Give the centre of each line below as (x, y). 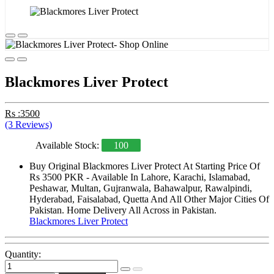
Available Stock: (68, 146)
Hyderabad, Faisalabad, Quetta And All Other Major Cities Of (149, 199)
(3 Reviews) (28, 125)
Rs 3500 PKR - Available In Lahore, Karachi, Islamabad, (140, 177)
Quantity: (23, 254)
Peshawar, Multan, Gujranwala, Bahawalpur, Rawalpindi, (141, 188)
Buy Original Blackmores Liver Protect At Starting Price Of (145, 166)
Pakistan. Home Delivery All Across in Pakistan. (123, 210)
